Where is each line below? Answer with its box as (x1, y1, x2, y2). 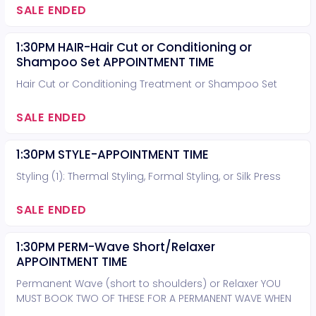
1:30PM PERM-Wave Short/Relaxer (16, 238, 215, 255)
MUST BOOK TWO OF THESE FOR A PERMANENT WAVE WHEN (16, 291, 291, 305)
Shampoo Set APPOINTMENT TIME (16, 54, 214, 71)
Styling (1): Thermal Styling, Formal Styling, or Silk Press (16, 169, 281, 183)
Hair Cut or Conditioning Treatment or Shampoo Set (16, 77, 277, 91)
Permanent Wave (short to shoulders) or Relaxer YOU (16, 276, 281, 291)
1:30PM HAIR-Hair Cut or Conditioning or (16, 39, 252, 56)
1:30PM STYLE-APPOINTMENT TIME (16, 146, 209, 163)
